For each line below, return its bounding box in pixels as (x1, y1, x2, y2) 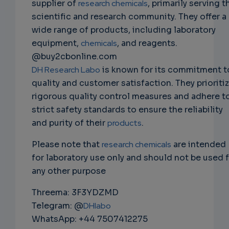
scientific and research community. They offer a (32, 11, 226, 22)
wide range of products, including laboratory (32, 25, 216, 36)
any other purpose (32, 166, 106, 177)
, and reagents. (117, 38, 177, 49)
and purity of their (32, 118, 107, 129)
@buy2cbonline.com (32, 51, 117, 62)
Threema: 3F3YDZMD (32, 187, 119, 198)
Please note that (32, 139, 102, 150)
